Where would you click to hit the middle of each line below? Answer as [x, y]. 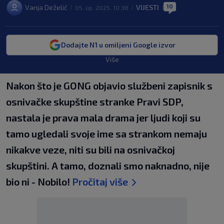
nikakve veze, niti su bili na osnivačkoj [90, 149]
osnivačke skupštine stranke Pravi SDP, [95, 101]
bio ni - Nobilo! [39, 181]
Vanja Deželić [46, 7]
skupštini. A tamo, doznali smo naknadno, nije [108, 165]
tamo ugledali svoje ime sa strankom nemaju [106, 133]
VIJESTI [147, 7]
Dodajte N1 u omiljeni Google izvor [118, 45]
